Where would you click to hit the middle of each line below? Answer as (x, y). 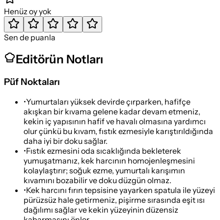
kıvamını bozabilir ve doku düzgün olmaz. (97, 180)
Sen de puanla (30, 37)
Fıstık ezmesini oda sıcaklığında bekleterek (104, 151)
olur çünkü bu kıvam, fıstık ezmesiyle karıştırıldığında (118, 131)
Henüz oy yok (28, 11)
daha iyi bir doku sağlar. (66, 141)
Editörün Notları (59, 59)
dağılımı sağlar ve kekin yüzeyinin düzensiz (101, 210)
